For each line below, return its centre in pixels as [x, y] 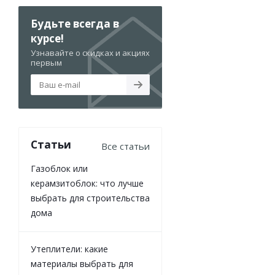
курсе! [47, 39]
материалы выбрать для [82, 264]
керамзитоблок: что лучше [87, 184]
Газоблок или [59, 169]
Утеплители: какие [69, 249]
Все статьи [126, 146]
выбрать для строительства [90, 198]
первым [46, 63]
